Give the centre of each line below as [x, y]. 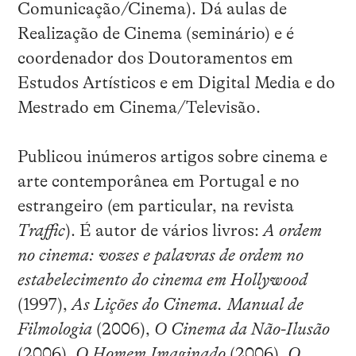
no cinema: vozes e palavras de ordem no [160, 255]
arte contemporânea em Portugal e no [158, 182]
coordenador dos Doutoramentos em [155, 58]
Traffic [41, 231]
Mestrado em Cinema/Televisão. [139, 108]
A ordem [292, 231]
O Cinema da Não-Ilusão [242, 329]
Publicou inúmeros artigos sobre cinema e [172, 157]
